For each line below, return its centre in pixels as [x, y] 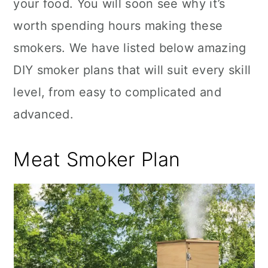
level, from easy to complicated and [117, 92]
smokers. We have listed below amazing [130, 48]
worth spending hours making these [118, 26]
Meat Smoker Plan [97, 159]
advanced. [44, 114]
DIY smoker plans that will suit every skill [132, 70]
